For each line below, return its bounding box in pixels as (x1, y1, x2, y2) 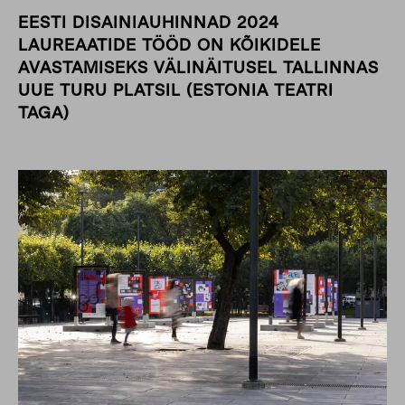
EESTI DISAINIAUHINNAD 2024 (18, 13, 279, 33)
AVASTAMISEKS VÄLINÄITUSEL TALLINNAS (18, 58, 379, 79)
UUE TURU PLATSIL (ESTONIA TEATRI (18, 80, 334, 101)
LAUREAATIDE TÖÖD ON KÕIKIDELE (18, 35, 321, 56)
